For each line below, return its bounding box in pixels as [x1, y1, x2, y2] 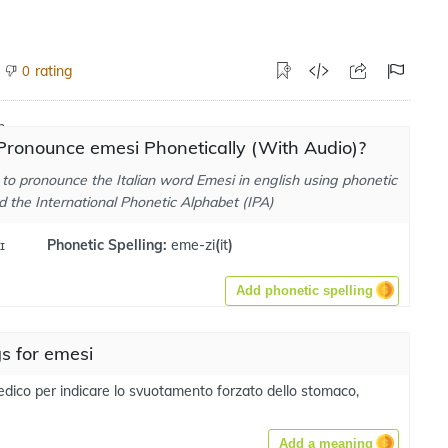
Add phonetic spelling [236, 283, 373, 298]
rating [35, 61, 73, 80]
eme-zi [170, 235, 215, 254]
